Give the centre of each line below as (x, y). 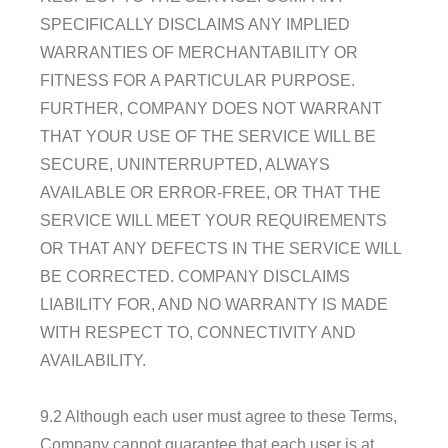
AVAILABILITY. (93, 360)
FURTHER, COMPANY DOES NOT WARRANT (211, 108)
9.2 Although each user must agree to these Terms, (218, 416)
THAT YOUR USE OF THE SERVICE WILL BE (208, 136)
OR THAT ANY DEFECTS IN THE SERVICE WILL (220, 248)
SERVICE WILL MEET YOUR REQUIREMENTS (213, 220)
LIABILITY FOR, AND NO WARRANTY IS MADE (214, 304)
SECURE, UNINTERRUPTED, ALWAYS (185, 164)
